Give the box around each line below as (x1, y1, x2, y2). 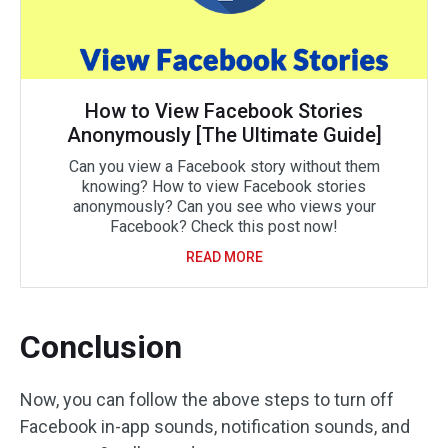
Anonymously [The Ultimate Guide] (66, 123, 382, 148)
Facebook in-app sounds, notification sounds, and (20, 416, 410, 438)
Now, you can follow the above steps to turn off (20, 389, 394, 411)
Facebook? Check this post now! (110, 217, 338, 237)
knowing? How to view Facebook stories (82, 177, 366, 197)
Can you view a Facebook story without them (68, 157, 380, 177)
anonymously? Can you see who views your (72, 197, 376, 217)
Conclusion (20, 328, 182, 367)
